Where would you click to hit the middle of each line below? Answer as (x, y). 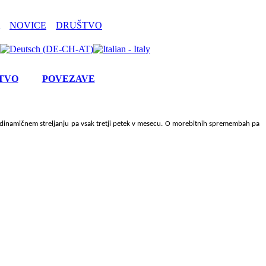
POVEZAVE (68, 79)
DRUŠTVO (79, 25)
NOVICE (28, 25)
